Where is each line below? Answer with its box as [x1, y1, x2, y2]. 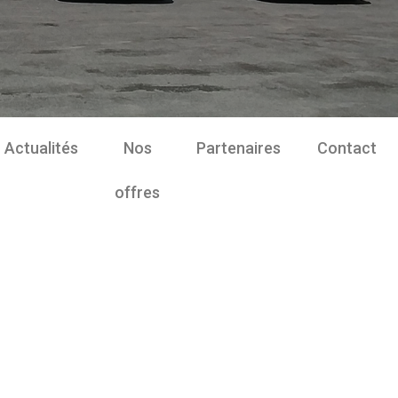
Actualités [4, 139, 78, 157]
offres [115, 183, 160, 202]
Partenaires [196, 139, 281, 157]
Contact [317, 139, 377, 157]
